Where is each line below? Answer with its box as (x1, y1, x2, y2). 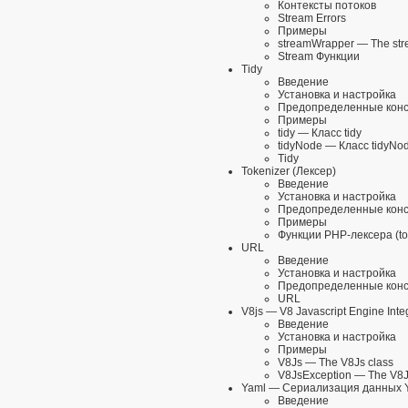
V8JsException (278, 369, 352, 382)
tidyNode (278, 139, 322, 153)
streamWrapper (278, 37, 354, 51)
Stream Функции (278, 50, 360, 64)
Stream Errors (278, 12, 346, 25)
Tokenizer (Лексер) (241, 165, 336, 178)
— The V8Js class (302, 356, 393, 370)
